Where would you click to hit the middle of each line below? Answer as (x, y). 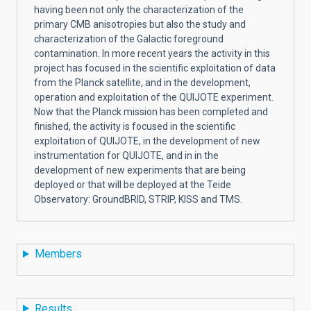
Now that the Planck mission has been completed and (151, 111)
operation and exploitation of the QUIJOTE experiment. (154, 97)
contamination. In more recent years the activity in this (152, 53)
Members (58, 254)
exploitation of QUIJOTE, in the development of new (147, 141)
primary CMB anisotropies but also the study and (140, 24)
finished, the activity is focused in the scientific (135, 126)
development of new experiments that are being (140, 170)
